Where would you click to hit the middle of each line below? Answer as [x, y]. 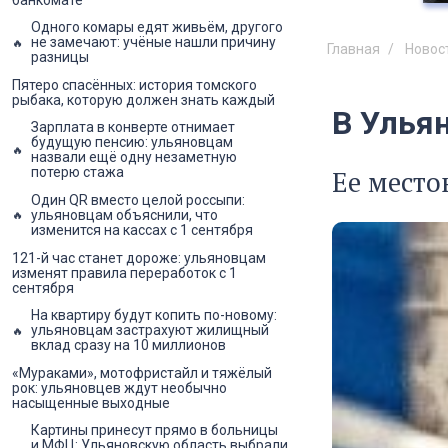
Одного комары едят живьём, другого [157, 27]
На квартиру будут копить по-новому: [154, 315]
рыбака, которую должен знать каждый [143, 99]
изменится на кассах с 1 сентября [142, 229]
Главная [353, 48]
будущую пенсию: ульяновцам [132, 142]
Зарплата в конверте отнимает [133, 127]
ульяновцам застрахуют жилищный [150, 330]
